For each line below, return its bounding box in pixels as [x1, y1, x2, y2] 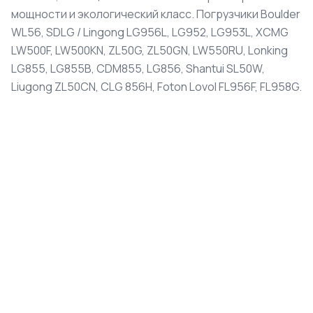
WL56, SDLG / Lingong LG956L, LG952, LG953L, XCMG [11, 24, 289, 40]
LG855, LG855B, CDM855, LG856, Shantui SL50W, [11, 61, 265, 76]
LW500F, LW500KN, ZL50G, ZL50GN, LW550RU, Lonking [11, 43, 288, 58]
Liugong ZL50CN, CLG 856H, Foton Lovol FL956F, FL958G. [11, 79, 302, 94]
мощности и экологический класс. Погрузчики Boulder [11, 6, 300, 22]
